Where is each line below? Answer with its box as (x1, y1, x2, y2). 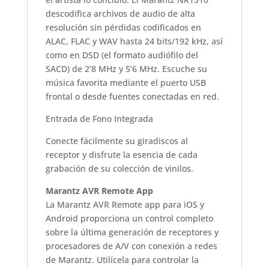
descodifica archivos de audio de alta (45, 7, 195, 19)
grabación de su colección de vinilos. (45, 162, 193, 174)
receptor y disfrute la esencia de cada (45, 148, 198, 160)
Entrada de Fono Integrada (45, 112, 153, 124)
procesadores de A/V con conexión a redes (45, 240, 217, 252)
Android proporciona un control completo (45, 212, 213, 224)
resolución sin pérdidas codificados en (45, 21, 201, 33)
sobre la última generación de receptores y (45, 226, 219, 238)
